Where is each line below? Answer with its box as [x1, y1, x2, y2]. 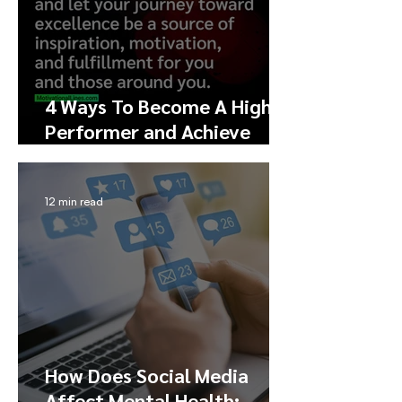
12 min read [45, 195, 103, 209]
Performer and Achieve [45, 118, 250, 144]
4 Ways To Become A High [45, 93, 272, 119]
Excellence [45, 144, 138, 170]
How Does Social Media [45, 363, 249, 389]
